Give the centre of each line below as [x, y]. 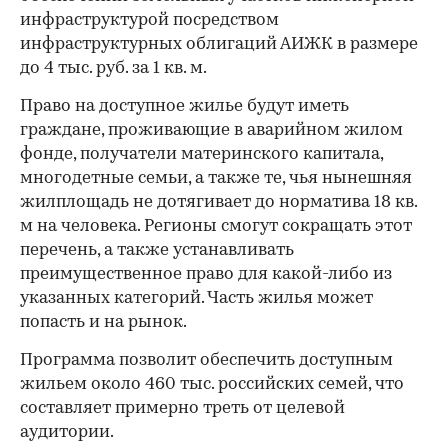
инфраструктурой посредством [149, 20]
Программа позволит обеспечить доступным [206, 360]
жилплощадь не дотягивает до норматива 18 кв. [218, 202]
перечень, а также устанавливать [157, 250]
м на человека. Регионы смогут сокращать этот [216, 226]
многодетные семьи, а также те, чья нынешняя [216, 178]
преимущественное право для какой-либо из [206, 274]
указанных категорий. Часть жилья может [196, 298]
